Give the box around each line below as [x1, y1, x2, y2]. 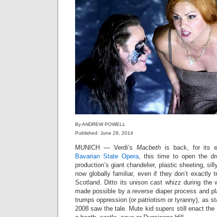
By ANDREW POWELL [75, 122, 125, 127]
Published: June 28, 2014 [75, 130, 133, 136]
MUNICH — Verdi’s [75, 144, 137, 151]
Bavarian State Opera [75, 153, 139, 160]
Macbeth [136, 144, 161, 151]
